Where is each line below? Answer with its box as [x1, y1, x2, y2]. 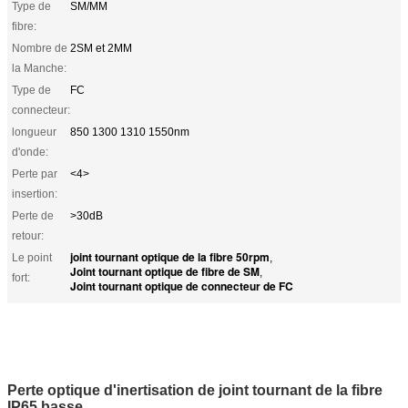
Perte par [12, 167, 57, 180]
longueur [12, 125, 56, 138]
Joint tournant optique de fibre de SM [70, 262, 260, 280]
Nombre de [12, 41, 67, 55]
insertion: [12, 187, 57, 200]
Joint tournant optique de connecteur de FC [70, 277, 293, 294]
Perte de [12, 209, 54, 222]
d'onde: [12, 145, 48, 158]
